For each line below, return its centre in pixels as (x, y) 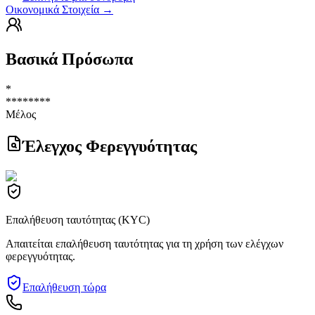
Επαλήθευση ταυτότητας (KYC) (78, 219)
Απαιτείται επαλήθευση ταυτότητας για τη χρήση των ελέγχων (144, 243)
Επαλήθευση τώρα (64, 287)
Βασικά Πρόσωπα (69, 59)
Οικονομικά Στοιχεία (52, 9)
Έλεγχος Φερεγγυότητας (110, 146)
